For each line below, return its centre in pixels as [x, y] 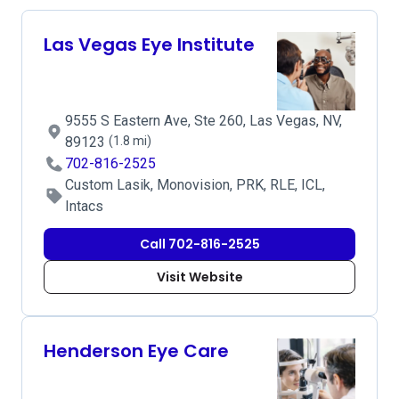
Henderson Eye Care [136, 351]
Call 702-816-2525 [199, 244]
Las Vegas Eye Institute [149, 45]
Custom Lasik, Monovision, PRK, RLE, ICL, [195, 185]
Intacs [84, 206]
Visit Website [199, 277]
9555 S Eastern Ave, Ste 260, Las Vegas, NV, [204, 121]
